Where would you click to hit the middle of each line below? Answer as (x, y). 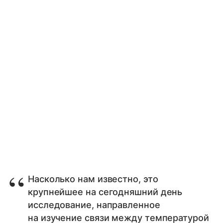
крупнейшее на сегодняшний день (105, 192)
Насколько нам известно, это (93, 179)
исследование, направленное (94, 205)
